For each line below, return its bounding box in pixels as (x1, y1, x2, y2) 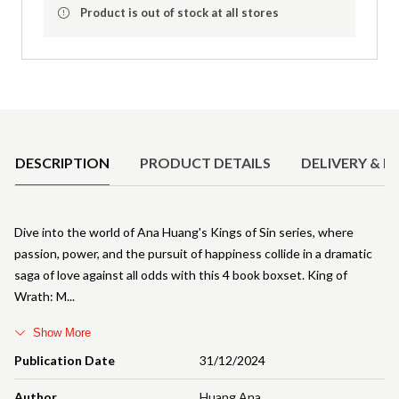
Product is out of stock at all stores (80, 4, 279, 20)
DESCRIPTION (15, 153, 110, 171)
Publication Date (14, 352, 115, 368)
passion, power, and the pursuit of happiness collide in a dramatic (14, 245, 372, 261)
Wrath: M (14, 288, 67, 304)
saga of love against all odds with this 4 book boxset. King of (14, 266, 347, 282)
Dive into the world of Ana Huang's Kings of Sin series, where (14, 224, 354, 240)
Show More (33, 325, 91, 339)
